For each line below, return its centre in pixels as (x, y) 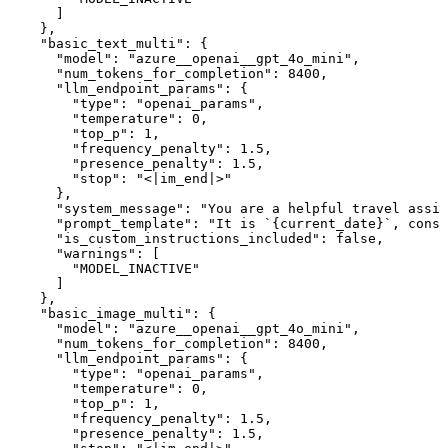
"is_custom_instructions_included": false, (196, 239)
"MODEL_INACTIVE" (104, 269)
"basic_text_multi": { (108, 44)
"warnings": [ (84, 254)
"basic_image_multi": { (112, 314)
